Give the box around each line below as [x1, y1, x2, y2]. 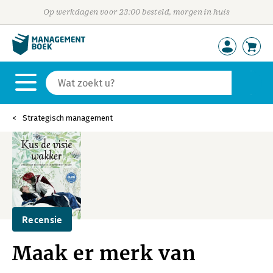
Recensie [22, 214, 63, 225]
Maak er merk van [12, 241, 196, 266]
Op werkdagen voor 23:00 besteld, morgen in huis [43, 7, 230, 16]
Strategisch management [23, 113, 113, 122]
